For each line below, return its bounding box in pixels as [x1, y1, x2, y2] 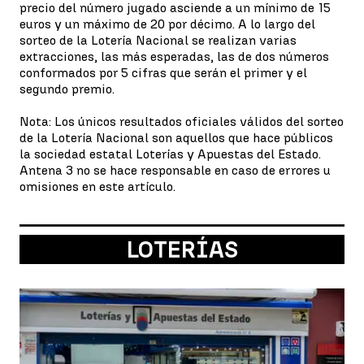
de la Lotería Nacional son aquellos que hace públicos [19, 129, 333, 145]
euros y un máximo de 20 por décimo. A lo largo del [19, 15, 315, 32]
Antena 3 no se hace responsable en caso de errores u [19, 162, 331, 178]
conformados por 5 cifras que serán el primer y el [19, 64, 307, 80]
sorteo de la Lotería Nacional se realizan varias [19, 32, 297, 48]
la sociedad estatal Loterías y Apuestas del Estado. [19, 145, 321, 162]
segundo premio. [19, 80, 115, 97]
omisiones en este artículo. [19, 178, 175, 194]
